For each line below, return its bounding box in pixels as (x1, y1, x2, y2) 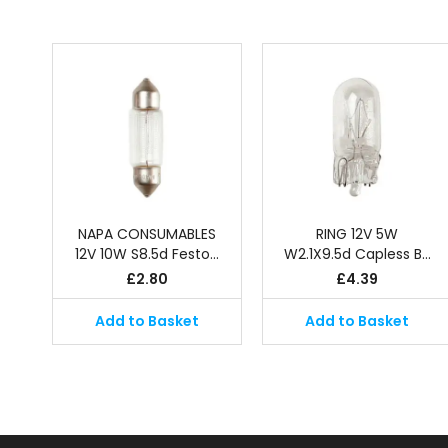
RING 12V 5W (316, 224, 398, 244)
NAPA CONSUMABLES (78, 224, 216, 244)
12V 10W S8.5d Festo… (75, 244, 219, 264)
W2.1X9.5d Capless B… (283, 244, 431, 264)
